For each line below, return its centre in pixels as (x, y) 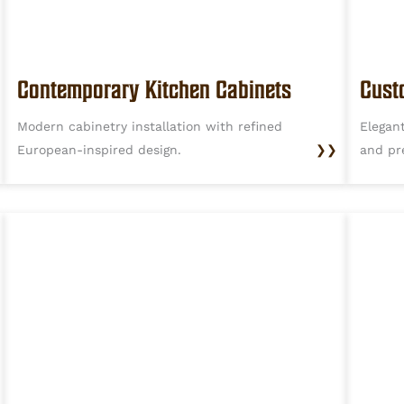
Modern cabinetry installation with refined (150, 127)
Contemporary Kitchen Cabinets (154, 90)
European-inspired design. (99, 150)
